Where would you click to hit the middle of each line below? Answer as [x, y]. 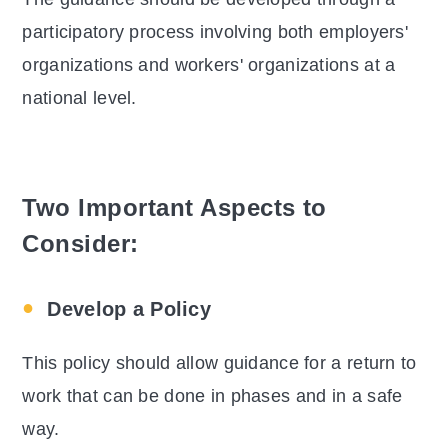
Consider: [80, 244]
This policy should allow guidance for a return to [219, 363]
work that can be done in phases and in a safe [212, 396]
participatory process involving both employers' [215, 32]
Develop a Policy [129, 309]
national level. [79, 98]
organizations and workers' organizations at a [209, 65]
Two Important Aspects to [174, 208]
